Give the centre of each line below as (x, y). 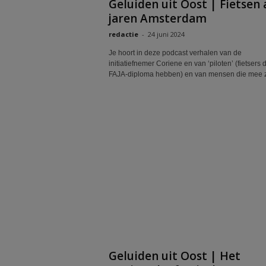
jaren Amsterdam (157, 18)
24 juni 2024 (166, 34)
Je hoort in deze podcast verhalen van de (175, 53)
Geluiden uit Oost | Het (174, 256)
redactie (123, 34)
